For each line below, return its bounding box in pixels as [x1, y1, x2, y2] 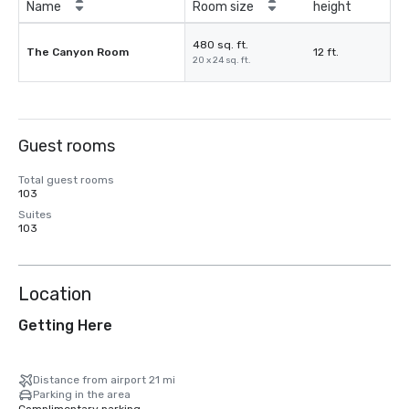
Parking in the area [33, 388, 131, 401]
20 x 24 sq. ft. [193, 55, 251, 66]
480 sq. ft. [193, 38, 248, 51]
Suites [18, 208, 52, 221]
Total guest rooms [18, 173, 114, 186]
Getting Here [18, 317, 112, 334]
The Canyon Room [26, 46, 129, 58]
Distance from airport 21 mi [33, 373, 175, 386]
